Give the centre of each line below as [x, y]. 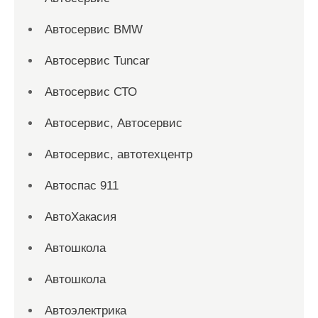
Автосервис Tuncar [97, 61]
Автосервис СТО [91, 92]
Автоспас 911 [82, 186]
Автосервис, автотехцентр [119, 154]
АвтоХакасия [81, 217]
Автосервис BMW [94, 29]
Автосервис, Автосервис [114, 123]
